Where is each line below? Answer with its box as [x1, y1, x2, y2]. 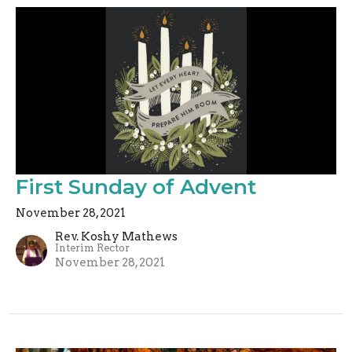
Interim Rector [55, 241, 130, 254]
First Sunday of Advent [16, 174, 256, 200]
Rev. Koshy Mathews [55, 229, 178, 244]
